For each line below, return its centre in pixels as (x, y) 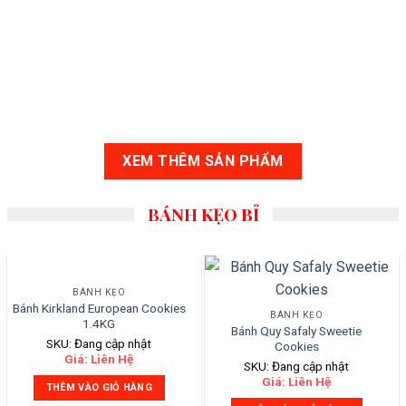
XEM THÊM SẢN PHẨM (203, 161)
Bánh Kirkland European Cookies (99, 309)
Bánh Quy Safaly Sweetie (297, 331)
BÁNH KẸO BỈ (203, 214)
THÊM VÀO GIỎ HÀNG (99, 388)
